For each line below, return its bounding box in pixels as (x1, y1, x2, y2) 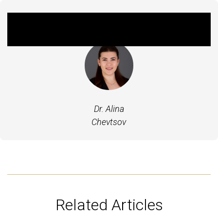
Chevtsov (91, 116, 127, 127)
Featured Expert (53, 15, 165, 34)
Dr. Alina (93, 103, 124, 114)
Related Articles (55, 195, 163, 214)
